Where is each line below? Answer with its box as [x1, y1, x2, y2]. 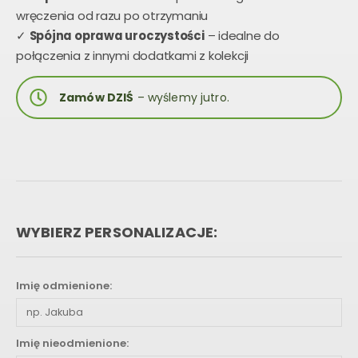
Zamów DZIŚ [59, 89, 134, 105]
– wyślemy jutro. [133, 89, 229, 105]
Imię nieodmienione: [16, 336, 129, 352]
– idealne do [204, 26, 280, 44]
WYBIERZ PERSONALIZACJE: [16, 221, 218, 242]
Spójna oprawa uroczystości [29, 26, 205, 44]
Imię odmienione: [16, 278, 112, 294]
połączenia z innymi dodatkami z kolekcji [16, 46, 249, 64]
